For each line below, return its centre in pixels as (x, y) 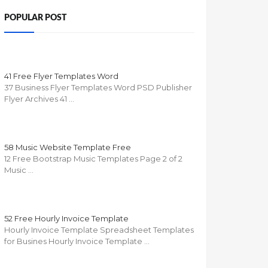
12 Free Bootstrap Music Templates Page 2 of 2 (93, 159)
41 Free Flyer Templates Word (61, 76)
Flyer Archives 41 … (39, 99)
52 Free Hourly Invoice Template (66, 219)
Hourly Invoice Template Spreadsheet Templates (99, 230)
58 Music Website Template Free (68, 147)
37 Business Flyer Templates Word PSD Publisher (98, 88)
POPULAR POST (36, 17)
